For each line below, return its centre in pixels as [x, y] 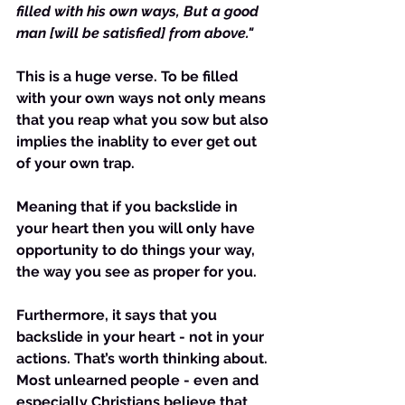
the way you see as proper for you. [137, 272]
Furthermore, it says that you [118, 315]
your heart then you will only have [137, 228]
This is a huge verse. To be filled [129, 76]
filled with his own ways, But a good [139, 11]
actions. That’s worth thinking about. [144, 358]
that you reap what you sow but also [144, 120]
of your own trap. [75, 163]
